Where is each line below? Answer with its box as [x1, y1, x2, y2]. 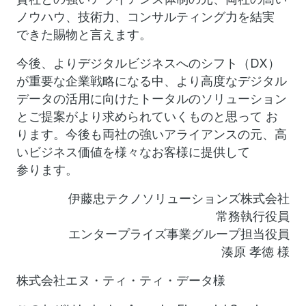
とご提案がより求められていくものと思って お [16, 109, 278, 124]
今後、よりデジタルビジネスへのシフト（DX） [16, 56, 280, 70]
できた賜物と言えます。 [16, 27, 152, 42]
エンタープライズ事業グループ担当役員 [68, 227, 290, 241]
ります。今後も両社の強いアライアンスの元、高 [16, 127, 287, 141]
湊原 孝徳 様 [221, 245, 290, 259]
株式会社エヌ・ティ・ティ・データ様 [16, 273, 225, 288]
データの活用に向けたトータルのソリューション [16, 92, 287, 106]
